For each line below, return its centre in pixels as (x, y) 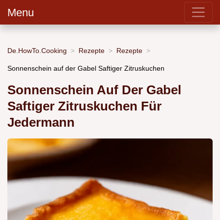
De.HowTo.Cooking (37, 50)
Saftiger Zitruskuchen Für (84, 106)
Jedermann (41, 123)
